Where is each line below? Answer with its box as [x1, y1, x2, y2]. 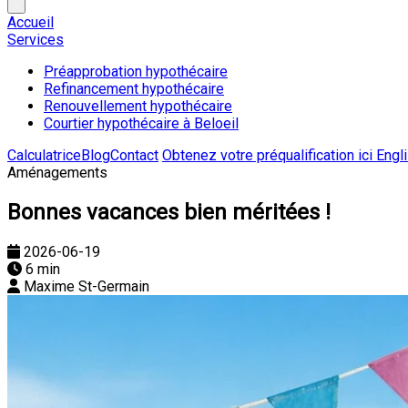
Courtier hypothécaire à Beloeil [44, 115, 239, 132]
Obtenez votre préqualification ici [162, 147, 376, 164]
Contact [110, 147, 158, 164]
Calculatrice [7, 147, 81, 164]
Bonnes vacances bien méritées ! [7, 199, 331, 225]
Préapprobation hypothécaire [44, 63, 228, 80]
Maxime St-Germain [24, 277, 149, 295]
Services [7, 31, 64, 48]
